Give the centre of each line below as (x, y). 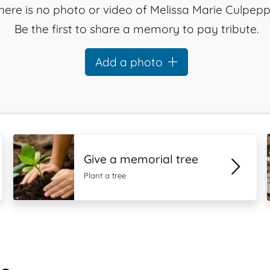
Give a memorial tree (141, 159)
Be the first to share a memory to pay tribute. (137, 29)
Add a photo (129, 62)
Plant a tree (105, 175)
